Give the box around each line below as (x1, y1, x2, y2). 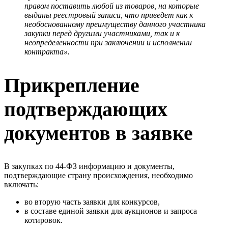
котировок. (24, 216, 63, 225)
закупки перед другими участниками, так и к (24, 28, 180, 38)
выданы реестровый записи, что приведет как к (24, 10, 193, 19)
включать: (4, 180, 39, 189)
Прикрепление (4, 74, 139, 97)
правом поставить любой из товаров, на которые (24, 1, 199, 10)
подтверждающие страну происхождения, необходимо (4, 171, 193, 180)
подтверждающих (4, 98, 167, 121)
